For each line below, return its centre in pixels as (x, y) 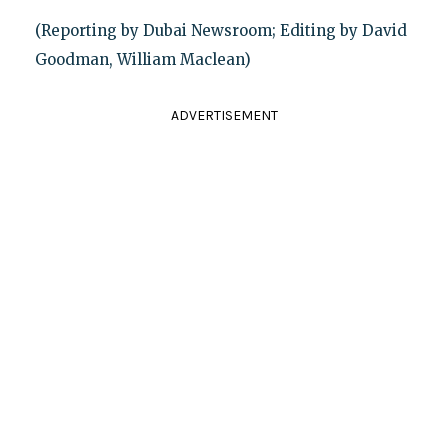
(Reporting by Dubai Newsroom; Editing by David (220, 30)
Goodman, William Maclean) (142, 59)
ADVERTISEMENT (224, 115)
